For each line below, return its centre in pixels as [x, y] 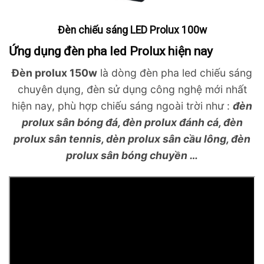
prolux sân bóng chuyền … [132, 156]
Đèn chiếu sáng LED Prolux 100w [132, 30]
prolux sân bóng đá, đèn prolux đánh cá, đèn [132, 123]
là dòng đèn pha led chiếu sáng [175, 73]
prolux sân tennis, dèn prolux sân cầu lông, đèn [132, 139]
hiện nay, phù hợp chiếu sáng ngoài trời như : [122, 106]
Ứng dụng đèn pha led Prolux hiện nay [111, 51]
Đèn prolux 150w [55, 73]
